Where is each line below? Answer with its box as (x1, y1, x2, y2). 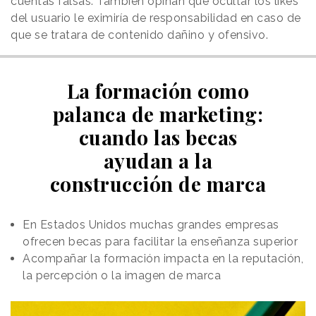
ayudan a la (103, 147, 213, 174)
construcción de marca (49, 170, 267, 197)
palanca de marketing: (52, 100, 264, 127)
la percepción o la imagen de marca (23, 268, 221, 282)
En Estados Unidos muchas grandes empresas (23, 217, 279, 231)
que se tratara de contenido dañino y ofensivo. (11, 28, 272, 42)
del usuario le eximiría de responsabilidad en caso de (11, 11, 301, 25)
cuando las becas (78, 123, 238, 150)
